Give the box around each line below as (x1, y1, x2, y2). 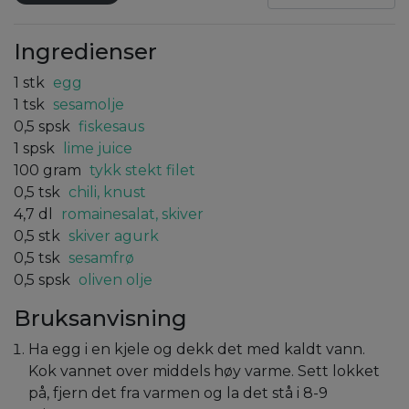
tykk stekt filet (89, 161, 195, 179)
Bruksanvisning (14, 304, 187, 331)
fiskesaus (79, 117, 144, 135)
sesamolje (53, 95, 124, 113)
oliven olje (79, 270, 152, 288)
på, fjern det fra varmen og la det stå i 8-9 (28, 383, 328, 402)
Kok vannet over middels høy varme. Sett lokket (28, 362, 380, 380)
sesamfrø (68, 248, 134, 267)
